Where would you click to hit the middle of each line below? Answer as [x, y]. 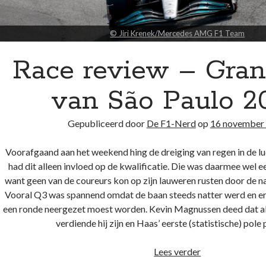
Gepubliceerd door [107, 123]
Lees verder [178, 252]
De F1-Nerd [171, 123]
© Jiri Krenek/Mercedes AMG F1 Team [178, 34]
